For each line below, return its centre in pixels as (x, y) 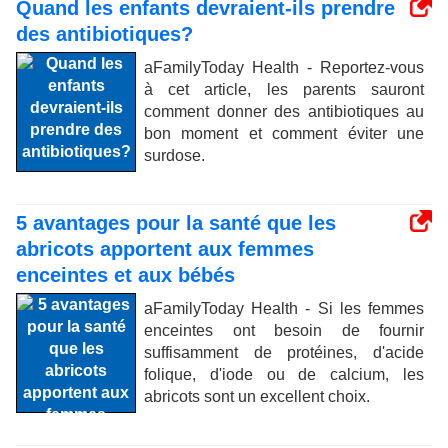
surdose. (174, 155)
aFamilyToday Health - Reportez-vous (284, 67)
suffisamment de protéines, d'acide (284, 352)
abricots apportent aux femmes (165, 249)
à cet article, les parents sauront (284, 89)
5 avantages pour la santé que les (176, 223)
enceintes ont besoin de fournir (284, 330)
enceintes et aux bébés (125, 275)
